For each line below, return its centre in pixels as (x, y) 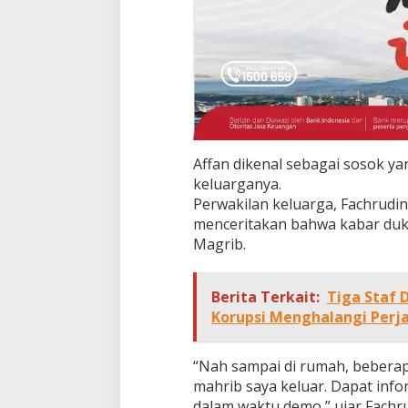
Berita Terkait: (265, 297)
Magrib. (219, 245)
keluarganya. (237, 184)
